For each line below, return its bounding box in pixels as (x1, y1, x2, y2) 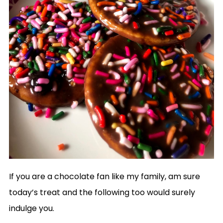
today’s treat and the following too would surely (8, 187, 195, 198)
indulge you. (8, 203, 54, 214)
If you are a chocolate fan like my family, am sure (8, 171, 200, 182)
